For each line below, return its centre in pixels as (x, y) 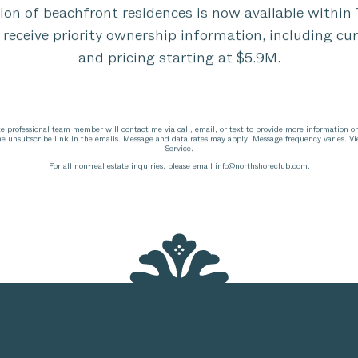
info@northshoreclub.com (261, 166)
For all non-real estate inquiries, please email (131, 166)
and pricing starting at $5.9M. (179, 58)
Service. (179, 148)
